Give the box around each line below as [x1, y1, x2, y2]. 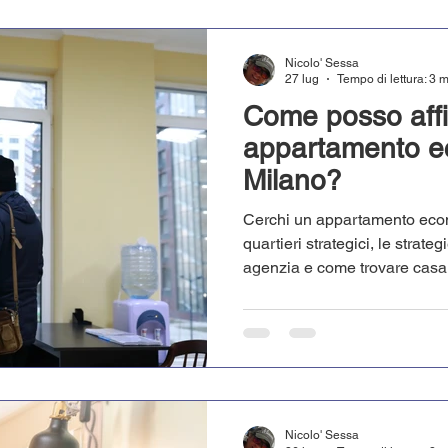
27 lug [285, 72, 319, 87]
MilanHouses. [243, 281, 341, 301]
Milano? [243, 163, 342, 196]
